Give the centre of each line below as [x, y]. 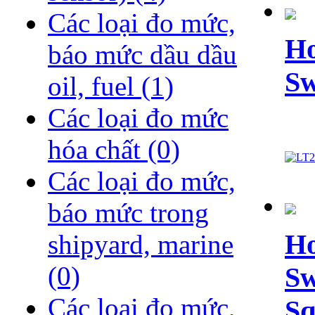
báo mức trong [128, 213]
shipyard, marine [141, 245]
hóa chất [98, 150]
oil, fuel [95, 86]
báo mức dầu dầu [142, 55]
